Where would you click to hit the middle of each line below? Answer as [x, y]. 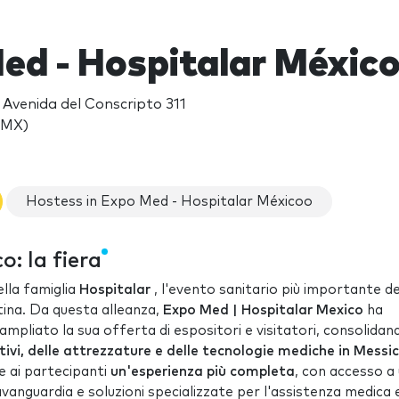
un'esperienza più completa [203, 372]
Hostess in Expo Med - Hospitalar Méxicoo [169, 201]
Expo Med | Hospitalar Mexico [263, 311]
